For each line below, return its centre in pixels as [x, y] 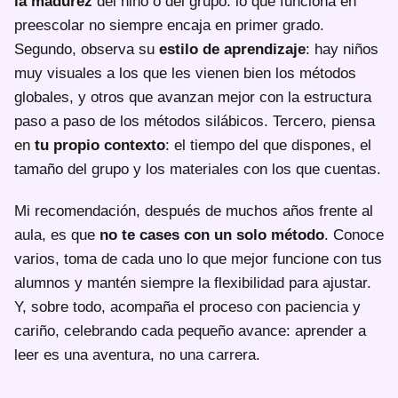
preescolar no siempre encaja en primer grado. [169, 25]
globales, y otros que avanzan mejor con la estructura [193, 97]
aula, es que [57, 235]
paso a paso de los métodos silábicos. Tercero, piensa [195, 121]
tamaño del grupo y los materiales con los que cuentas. [198, 169]
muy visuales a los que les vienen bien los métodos [185, 73]
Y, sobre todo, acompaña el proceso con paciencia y [187, 306]
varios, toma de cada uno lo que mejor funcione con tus [198, 259]
